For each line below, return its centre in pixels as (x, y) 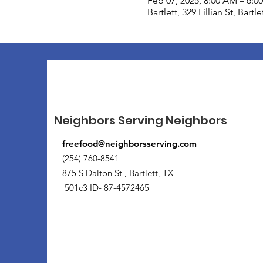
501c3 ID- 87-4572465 (106, 187)
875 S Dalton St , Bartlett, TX (119, 173)
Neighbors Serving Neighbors (141, 120)
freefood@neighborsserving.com (129, 143)
